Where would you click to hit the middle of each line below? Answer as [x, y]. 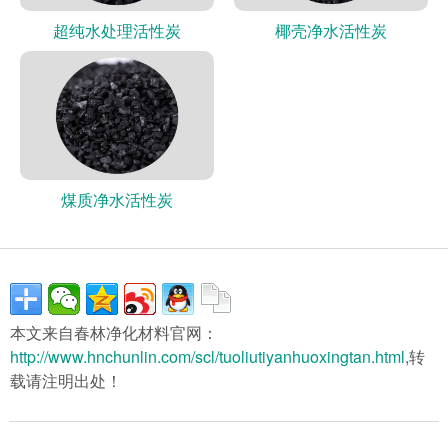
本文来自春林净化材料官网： [114, 332]
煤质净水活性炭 [116, 199]
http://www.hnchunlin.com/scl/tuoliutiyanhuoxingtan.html [207, 356]
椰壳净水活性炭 [330, 31]
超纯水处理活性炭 [116, 31]
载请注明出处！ [66, 380]
